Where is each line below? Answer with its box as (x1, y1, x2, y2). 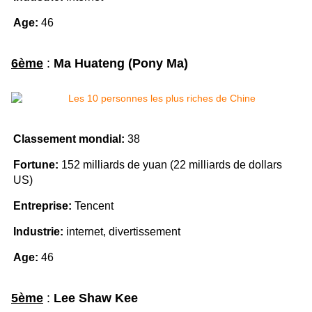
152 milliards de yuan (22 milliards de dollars (58, 159, 282, 171)
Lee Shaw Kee (54, 291, 138, 306)
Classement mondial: (13, 133, 125, 146)
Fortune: (13, 159, 58, 171)
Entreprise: (13, 200, 72, 212)
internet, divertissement (63, 226, 180, 238)
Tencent (72, 200, 114, 212)
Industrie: (13, 226, 63, 238)
